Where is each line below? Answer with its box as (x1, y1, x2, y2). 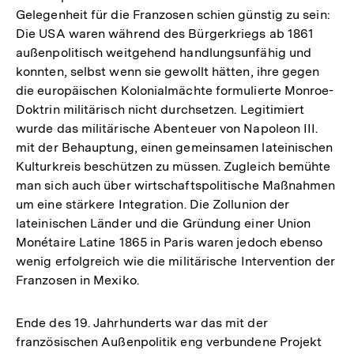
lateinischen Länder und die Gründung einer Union (16, 215, 311, 231)
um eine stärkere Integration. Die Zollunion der (16, 196, 290, 212)
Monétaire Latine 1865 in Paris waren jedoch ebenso (16, 234, 323, 250)
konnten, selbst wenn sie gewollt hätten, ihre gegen (16, 63, 320, 79)
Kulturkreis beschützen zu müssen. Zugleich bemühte (16, 158, 331, 174)
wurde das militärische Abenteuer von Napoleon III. (16, 120, 318, 136)
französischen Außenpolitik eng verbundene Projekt (16, 333, 322, 349)
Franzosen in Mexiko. (16, 272, 139, 288)
